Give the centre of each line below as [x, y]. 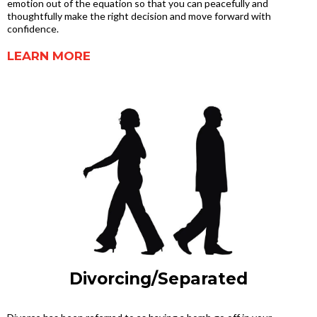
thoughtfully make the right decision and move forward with [139, 16]
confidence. [33, 29]
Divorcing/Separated [158, 279]
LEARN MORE [49, 56]
